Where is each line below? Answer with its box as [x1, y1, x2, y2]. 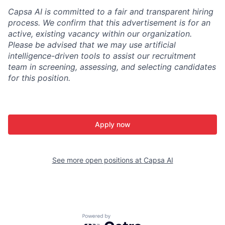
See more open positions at [52, 156, 144, 164]
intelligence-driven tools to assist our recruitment [8, 51, 196, 61]
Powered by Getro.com [82, 213, 170, 223]
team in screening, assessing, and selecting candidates [8, 62, 216, 72]
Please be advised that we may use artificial [8, 40, 176, 50]
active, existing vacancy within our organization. [8, 29, 192, 39]
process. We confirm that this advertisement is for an [8, 18, 210, 28]
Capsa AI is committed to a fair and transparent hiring [8, 7, 213, 17]
